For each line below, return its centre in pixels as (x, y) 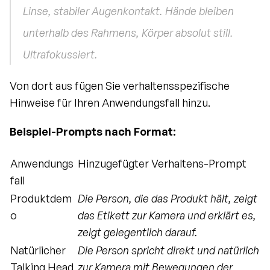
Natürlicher (38, 250)
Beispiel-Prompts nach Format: (93, 132)
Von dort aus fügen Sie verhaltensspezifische (120, 86)
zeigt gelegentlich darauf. (138, 232)
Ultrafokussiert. (60, 55)
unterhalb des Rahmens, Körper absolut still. (128, 33)
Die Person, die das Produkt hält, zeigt (168, 199)
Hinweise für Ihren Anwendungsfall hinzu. (110, 103)
